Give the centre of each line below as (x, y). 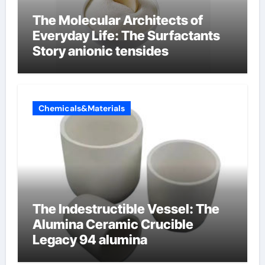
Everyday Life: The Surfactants (126, 35)
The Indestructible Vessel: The (126, 209)
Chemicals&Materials (81, 108)
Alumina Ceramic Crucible (113, 224)
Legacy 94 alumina (90, 240)
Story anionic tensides (100, 51)
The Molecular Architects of (117, 20)
